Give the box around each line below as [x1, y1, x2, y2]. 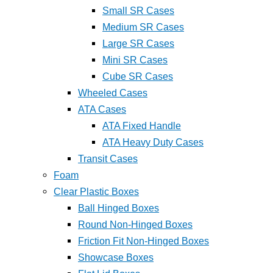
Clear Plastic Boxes [54, 185, 139, 197]
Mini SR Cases [102, 54, 168, 65]
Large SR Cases [102, 37, 174, 49]
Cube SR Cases [102, 70, 173, 82]
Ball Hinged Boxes [78, 202, 159, 213]
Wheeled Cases [78, 87, 147, 98]
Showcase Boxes [78, 251, 154, 263]
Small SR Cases [102, 4, 174, 16]
